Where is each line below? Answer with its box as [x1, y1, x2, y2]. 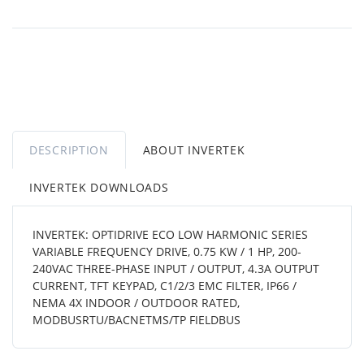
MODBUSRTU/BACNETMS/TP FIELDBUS [32, 311, 240, 327]
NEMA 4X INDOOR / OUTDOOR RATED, [32, 294, 240, 310]
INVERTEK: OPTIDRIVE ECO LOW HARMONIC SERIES [32, 226, 308, 242]
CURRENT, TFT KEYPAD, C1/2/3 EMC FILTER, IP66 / [32, 277, 297, 293]
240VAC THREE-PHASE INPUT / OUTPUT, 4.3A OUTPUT [32, 260, 319, 276]
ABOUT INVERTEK [142, 141, 245, 158]
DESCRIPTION [29, 141, 109, 158]
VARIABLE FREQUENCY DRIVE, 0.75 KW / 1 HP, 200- [32, 243, 301, 259]
